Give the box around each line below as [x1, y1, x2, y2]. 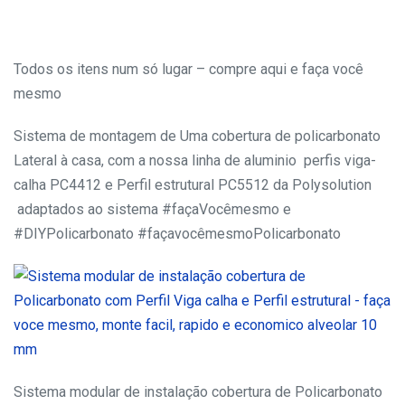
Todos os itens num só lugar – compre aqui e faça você [14, 61, 363, 79]
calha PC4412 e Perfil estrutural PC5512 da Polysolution [14, 176, 372, 194]
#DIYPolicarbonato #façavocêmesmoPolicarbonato [14, 225, 341, 243]
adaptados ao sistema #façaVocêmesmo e [14, 201, 291, 219]
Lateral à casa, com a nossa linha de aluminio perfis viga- [14, 152, 376, 170]
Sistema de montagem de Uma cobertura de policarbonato [14, 127, 381, 146]
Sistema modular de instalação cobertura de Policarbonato [14, 383, 382, 401]
